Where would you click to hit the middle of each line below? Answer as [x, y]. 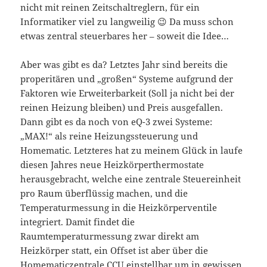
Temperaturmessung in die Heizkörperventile [119, 207]
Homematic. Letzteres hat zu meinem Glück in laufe [132, 150]
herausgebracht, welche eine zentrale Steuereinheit [131, 178]
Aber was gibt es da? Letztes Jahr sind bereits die [124, 64]
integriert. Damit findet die [78, 221]
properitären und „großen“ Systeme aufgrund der [127, 78]
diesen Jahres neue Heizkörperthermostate [112, 164]
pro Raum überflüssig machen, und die [104, 193]
